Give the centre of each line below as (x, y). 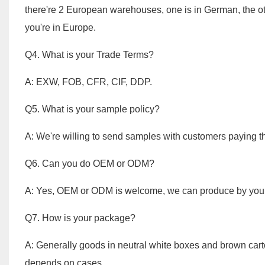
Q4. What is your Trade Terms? (90, 55)
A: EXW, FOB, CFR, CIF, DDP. (88, 82)
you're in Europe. (60, 28)
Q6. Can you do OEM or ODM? (91, 164)
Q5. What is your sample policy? (92, 109)
